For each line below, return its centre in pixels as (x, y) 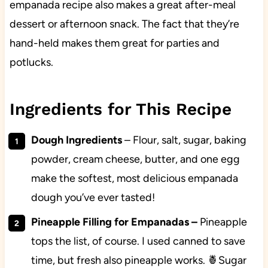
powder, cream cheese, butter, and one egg (135, 159)
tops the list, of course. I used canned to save (138, 241)
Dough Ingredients (76, 140)
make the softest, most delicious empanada (134, 179)
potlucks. (32, 63)
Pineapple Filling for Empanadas (110, 222)
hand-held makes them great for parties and (114, 43)
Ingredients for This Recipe (120, 109)
